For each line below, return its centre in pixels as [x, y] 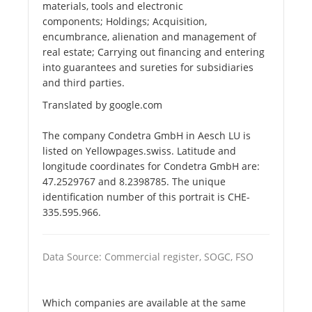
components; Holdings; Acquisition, [125, 22]
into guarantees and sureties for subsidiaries [148, 68]
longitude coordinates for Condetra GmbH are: [151, 166]
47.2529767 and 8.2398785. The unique [134, 182]
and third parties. [84, 83]
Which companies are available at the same [144, 303]
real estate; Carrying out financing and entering [154, 52]
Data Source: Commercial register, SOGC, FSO [148, 257]
